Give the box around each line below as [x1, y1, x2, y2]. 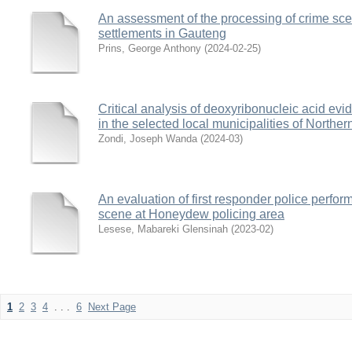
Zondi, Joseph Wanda [98, 133, 197, 145]
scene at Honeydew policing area [98, 207, 284, 221]
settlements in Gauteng [98, 27, 226, 40]
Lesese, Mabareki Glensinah [98, 223, 228, 235]
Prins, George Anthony [98, 42, 201, 54]
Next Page [88, 301, 136, 313]
